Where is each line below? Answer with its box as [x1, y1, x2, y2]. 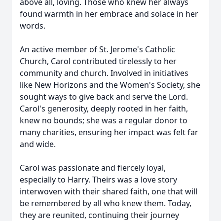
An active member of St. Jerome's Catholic [20, 44, 175, 55]
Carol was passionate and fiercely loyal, [20, 162, 166, 173]
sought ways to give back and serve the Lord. [20, 91, 188, 102]
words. [20, 20, 45, 31]
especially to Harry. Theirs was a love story [20, 174, 177, 185]
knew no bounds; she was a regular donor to [20, 115, 187, 126]
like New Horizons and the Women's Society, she [20, 79, 200, 90]
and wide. [20, 139, 56, 149]
